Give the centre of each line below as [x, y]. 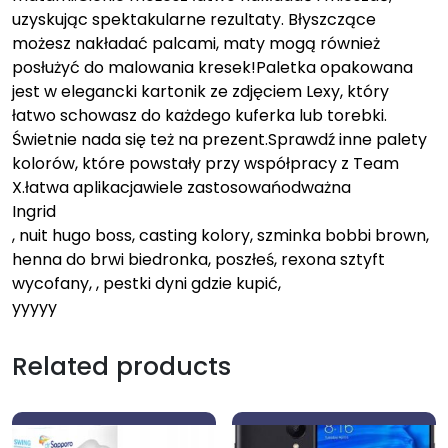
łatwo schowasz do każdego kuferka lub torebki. [199, 115]
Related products [121, 366]
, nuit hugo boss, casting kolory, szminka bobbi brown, [220, 235]
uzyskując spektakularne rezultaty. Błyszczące [194, 19]
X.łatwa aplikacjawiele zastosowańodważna [181, 187]
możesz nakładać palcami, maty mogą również [196, 43]
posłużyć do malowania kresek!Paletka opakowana [212, 67]
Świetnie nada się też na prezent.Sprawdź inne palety [219, 139]
